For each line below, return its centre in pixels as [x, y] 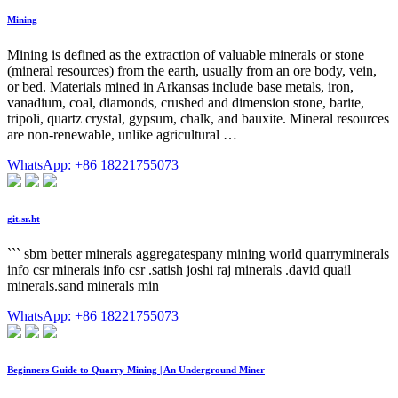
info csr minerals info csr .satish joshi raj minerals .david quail [179, 270]
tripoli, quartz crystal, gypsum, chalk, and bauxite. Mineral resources [198, 119]
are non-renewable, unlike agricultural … [122, 135]
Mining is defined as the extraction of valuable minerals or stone [186, 55]
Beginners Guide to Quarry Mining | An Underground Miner [136, 370]
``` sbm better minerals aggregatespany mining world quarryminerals [198, 254]
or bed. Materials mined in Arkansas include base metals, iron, [180, 87]
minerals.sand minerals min [83, 286]
